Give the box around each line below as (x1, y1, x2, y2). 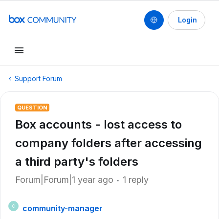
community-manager (22, 203, 103, 213)
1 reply (123, 175, 149, 185)
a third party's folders (15, 154, 138, 169)
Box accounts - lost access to (15, 117, 182, 131)
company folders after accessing (15, 136, 202, 150)
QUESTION (17, 104, 47, 111)
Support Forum (15, 74, 62, 83)
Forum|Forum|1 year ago (15, 175, 113, 185)
